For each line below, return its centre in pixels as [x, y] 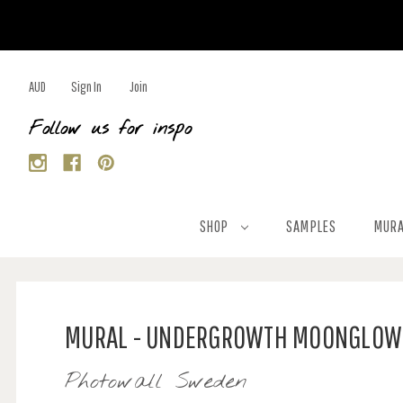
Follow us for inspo [110, 129]
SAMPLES [311, 226]
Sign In [86, 86]
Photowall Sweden [156, 382]
